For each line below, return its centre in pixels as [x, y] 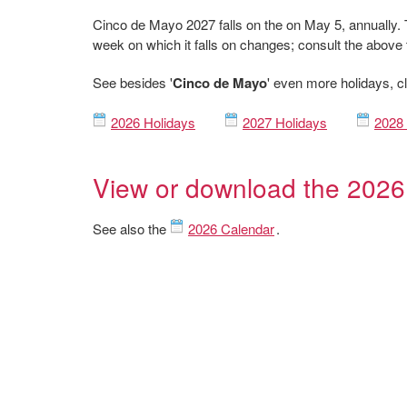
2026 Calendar [231, 228]
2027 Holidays [285, 122]
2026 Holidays [153, 122]
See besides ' [133, 82]
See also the [131, 228]
